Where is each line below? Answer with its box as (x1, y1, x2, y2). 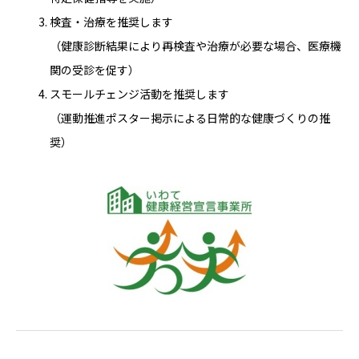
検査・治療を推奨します (50, 13, 173, 30)
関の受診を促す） (50, 61, 139, 78)
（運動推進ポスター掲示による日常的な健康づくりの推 (50, 109, 330, 126)
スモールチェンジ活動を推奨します (50, 85, 229, 102)
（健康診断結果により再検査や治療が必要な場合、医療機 (50, 37, 341, 54)
